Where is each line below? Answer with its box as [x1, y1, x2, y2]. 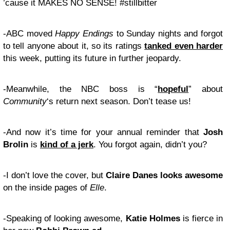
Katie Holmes [125, 213, 180, 223]
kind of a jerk [40, 139, 93, 149]
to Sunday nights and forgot [113, 28, 223, 39]
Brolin [3, 139, 28, 149]
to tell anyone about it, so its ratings [3, 41, 145, 51]
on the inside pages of [3, 182, 90, 193]
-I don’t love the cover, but [3, 170, 106, 180]
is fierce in [180, 213, 223, 223]
